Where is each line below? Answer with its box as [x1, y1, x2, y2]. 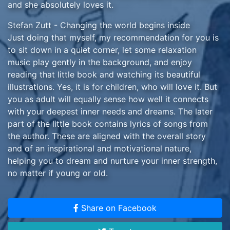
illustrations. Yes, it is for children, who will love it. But [8, 81, 217, 92]
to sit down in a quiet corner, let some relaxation [8, 44, 197, 55]
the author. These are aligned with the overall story [8, 130, 206, 141]
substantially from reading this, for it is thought [8, 213, 191, 223]
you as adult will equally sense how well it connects [8, 93, 208, 104]
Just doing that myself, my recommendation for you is [8, 32, 219, 43]
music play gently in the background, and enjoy [8, 56, 192, 67]
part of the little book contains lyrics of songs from [8, 118, 208, 129]
